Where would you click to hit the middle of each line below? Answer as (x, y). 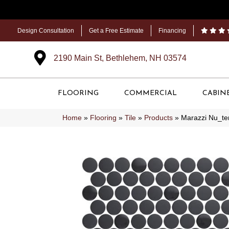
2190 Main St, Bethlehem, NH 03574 (120, 58)
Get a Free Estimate (116, 31)
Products (158, 118)
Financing (172, 31)
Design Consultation (46, 31)
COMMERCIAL (151, 93)
